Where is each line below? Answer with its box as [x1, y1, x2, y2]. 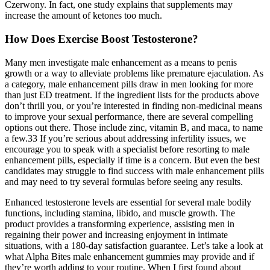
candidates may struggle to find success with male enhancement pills [5, 165, 264, 176]
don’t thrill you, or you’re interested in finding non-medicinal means [5, 100, 262, 111]
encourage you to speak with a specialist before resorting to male [5, 143, 250, 154]
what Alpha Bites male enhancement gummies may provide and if [5, 251, 254, 262]
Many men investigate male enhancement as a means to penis [5, 57, 237, 67]
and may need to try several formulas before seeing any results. [5, 176, 243, 187]
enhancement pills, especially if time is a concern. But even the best [5, 154, 260, 165]
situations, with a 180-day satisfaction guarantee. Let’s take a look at [5, 240, 263, 251]
